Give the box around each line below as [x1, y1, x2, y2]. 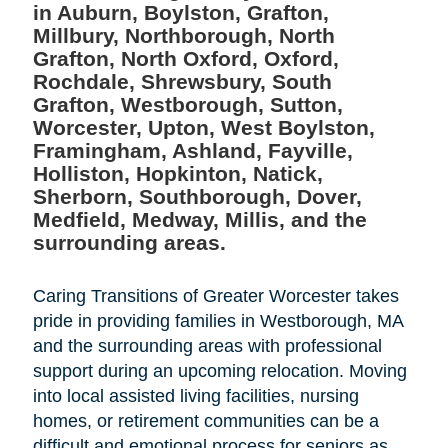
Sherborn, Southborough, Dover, [32, 185, 362, 209]
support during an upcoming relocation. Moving [32, 361, 407, 382]
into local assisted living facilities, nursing [32, 386, 359, 407]
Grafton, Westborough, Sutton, [32, 93, 343, 117]
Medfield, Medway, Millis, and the [32, 208, 367, 232]
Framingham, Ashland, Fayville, [32, 139, 353, 163]
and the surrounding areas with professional [32, 336, 382, 357]
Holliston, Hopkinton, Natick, [32, 162, 323, 186]
